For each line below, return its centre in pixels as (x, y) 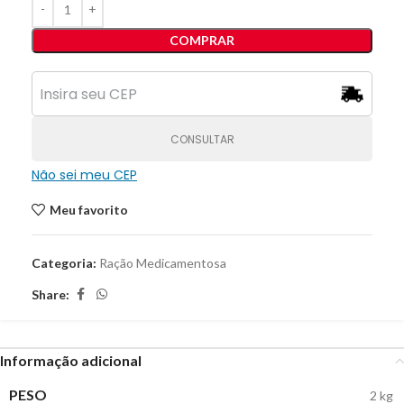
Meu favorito (88, 209)
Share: (50, 294)
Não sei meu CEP (84, 175)
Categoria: (64, 263)
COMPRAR (202, 40)
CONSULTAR (202, 139)
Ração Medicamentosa (163, 263)
